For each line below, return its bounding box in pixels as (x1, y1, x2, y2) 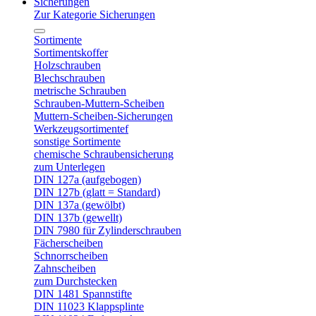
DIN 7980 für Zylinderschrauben (34, 224, 181, 236)
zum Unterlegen (34, 161, 105, 173)
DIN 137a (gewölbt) (34, 199, 125, 211)
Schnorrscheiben (34, 250, 108, 262)
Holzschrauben (34, 59, 101, 71)
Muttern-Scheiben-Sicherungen (34, 110, 173, 122)
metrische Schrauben (34, 85, 126, 97)
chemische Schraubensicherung (34, 148, 174, 160)
